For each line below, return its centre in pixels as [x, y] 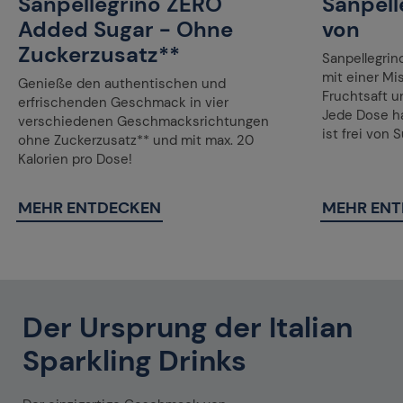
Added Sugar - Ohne [125, 29]
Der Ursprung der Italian [188, 327]
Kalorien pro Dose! [75, 159]
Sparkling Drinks [134, 360]
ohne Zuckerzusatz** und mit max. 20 [136, 140]
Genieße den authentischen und [122, 83]
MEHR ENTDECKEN [90, 207]
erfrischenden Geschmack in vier [123, 102]
